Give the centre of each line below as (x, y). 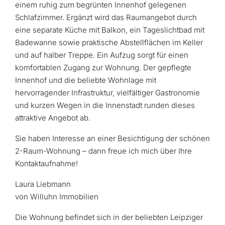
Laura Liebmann (43, 184)
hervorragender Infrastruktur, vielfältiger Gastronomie (107, 93)
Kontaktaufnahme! (46, 163)
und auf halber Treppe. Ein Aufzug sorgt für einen (102, 55)
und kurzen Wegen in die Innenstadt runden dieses (105, 105)
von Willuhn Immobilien (57, 197)
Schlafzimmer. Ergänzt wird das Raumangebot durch (106, 17)
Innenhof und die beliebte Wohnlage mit (86, 80)
